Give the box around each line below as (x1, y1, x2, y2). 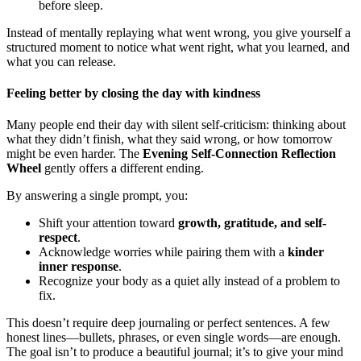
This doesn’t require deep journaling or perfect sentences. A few (6, 316, 330, 330)
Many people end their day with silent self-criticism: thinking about (6, 118, 346, 132)
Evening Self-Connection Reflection (143, 147, 336, 161)
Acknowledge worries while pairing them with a (39, 245, 288, 259)
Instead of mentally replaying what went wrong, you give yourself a (6, 25, 351, 39)
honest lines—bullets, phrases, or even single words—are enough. (6, 330, 341, 345)
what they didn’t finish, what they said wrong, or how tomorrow (6, 132, 333, 147)
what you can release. (6, 54, 116, 68)
